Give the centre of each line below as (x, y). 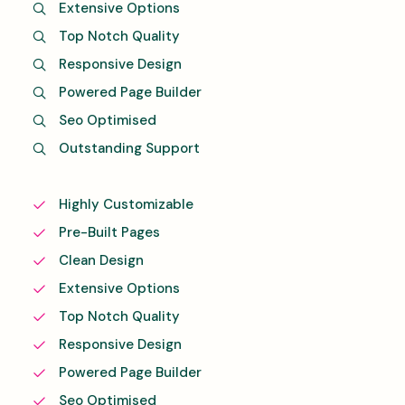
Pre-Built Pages (109, 232)
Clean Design (101, 260)
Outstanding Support (129, 148)
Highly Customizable (126, 204)
